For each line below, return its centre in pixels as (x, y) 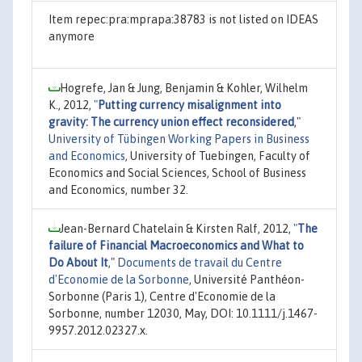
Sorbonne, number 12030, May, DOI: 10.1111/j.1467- (183, 313)
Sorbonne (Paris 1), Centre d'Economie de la (162, 296)
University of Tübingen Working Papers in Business (179, 139)
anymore (72, 36)
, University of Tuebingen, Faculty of (218, 156)
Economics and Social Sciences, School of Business (177, 173)
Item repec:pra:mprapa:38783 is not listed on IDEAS (183, 19)
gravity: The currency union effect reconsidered (171, 122)
